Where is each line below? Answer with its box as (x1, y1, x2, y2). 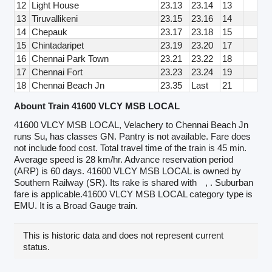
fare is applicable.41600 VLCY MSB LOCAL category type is (14, 189, 253, 200)
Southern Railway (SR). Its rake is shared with (14, 177, 200, 188)
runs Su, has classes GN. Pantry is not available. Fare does (14, 131, 251, 142)
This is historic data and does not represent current (23, 230, 224, 241)
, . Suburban (205, 177, 254, 188)
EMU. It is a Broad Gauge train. (14, 200, 138, 211)
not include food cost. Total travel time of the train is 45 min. (14, 143, 247, 154)
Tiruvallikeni (32, 13, 78, 24)
